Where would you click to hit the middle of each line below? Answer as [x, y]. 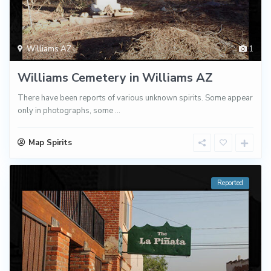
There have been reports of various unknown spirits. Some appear [135, 98]
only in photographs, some [67, 111]
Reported [230, 183]
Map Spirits [51, 143]
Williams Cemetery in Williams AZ [116, 78]
